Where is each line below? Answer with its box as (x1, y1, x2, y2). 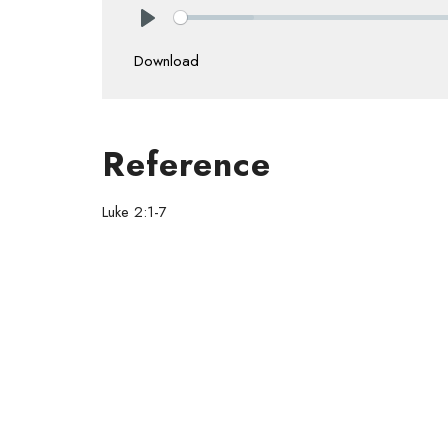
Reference (102, 139, 272, 189)
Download (134, 49, 199, 72)
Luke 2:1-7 (102, 200, 167, 223)
